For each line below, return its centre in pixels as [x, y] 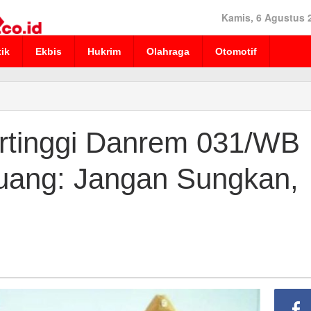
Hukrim [104, 51]
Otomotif [236, 51]
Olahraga [168, 51]
